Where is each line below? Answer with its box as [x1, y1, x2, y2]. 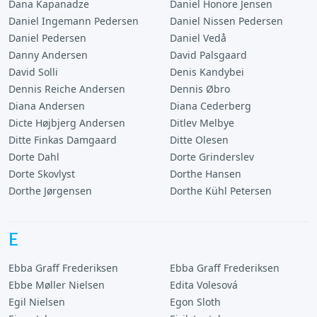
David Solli [8, 65, 58, 79]
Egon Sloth [170, 295, 221, 309]
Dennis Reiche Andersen [8, 82, 125, 96]
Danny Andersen [8, 48, 88, 62]
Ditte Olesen [170, 133, 229, 146]
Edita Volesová [170, 278, 238, 292]
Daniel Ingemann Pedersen [8, 14, 139, 28]
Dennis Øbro [170, 82, 230, 96]
